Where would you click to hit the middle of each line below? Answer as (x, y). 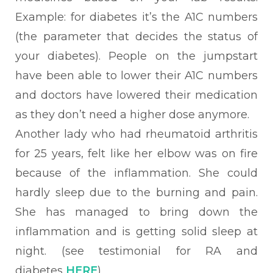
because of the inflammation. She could (136, 173)
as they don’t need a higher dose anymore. (134, 115)
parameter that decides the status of (147, 37)
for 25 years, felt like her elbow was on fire (136, 154)
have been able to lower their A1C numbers (136, 76)
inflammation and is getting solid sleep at (136, 232)
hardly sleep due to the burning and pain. (136, 193)
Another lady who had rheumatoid (113, 134)
